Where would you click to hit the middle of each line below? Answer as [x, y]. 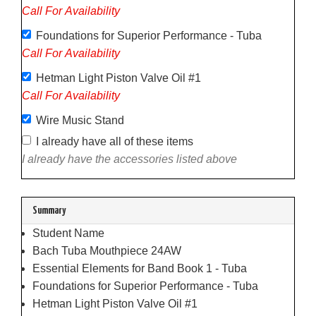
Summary [49, 210]
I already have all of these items [115, 141]
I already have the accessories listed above [129, 159]
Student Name [68, 233]
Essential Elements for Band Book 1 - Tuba [140, 268]
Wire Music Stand [80, 120]
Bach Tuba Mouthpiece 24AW [107, 250]
